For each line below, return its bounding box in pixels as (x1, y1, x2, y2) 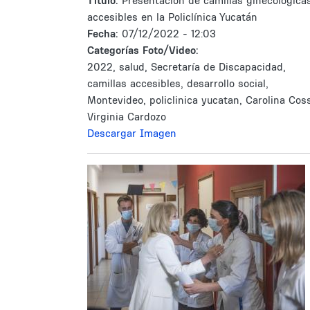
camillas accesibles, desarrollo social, (87, 77, 268, 90)
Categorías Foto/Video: (87, 44, 199, 57)
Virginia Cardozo (87, 110, 166, 123)
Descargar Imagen (87, 127, 176, 140)
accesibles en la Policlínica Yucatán (87, 10, 257, 24)
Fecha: (87, 27, 122, 40)
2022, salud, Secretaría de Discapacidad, (87, 60, 286, 73)
